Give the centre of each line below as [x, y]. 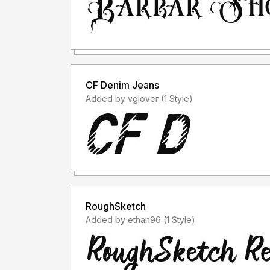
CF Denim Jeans [122, 85]
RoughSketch [116, 206]
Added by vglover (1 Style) [177, 99]
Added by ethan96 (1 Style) [179, 220]
